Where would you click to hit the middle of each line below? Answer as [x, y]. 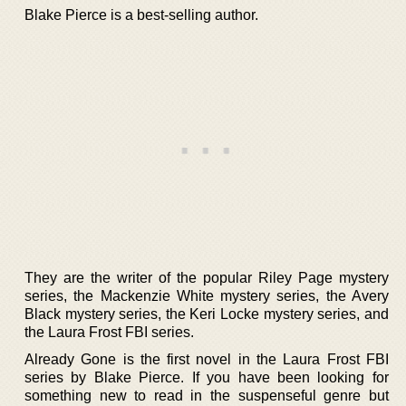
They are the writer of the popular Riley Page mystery [207, 278]
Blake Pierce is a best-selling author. [141, 15]
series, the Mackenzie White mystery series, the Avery [207, 296]
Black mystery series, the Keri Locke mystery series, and [207, 314]
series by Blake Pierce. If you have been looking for [207, 377]
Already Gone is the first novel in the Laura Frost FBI [207, 359]
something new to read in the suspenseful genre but [207, 396]
